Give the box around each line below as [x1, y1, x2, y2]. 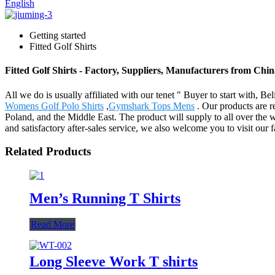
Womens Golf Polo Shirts [5, 100, 104, 111]
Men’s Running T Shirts [29, 190, 180, 206]
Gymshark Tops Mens [109, 100, 195, 111]
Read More [31, 219, 74, 230]
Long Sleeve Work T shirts [29, 253, 198, 269]
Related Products [5, 145, 91, 158]
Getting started [29, 30, 86, 41]
